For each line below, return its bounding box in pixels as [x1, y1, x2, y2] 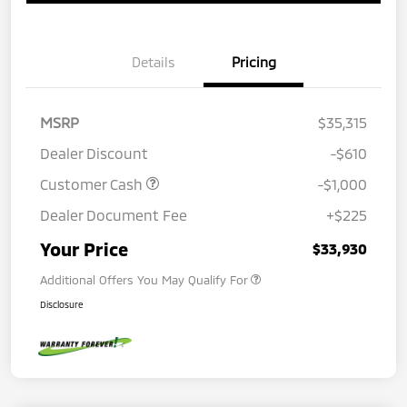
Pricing [231, 53, 276, 70]
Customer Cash [40, 174, 146, 193]
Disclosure [40, 298, 84, 310]
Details [132, 53, 175, 70]
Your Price [40, 237, 128, 260]
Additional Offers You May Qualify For [40, 272, 247, 287]
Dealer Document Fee [40, 205, 187, 223]
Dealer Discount [40, 144, 148, 162]
